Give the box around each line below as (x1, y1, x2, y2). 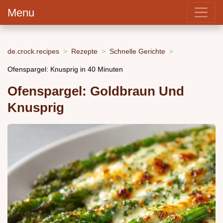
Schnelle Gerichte (110, 47, 165, 55)
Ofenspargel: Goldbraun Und (7, 84, 184, 99)
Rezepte (71, 47, 98, 55)
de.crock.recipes (7, 47, 59, 55)
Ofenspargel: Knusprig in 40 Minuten (7, 65, 123, 73)
